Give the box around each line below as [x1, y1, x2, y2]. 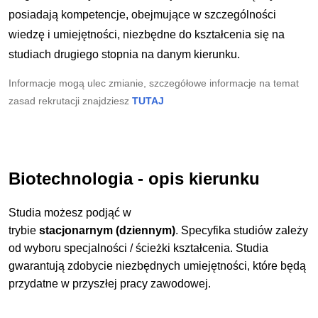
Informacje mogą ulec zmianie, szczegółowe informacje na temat [9, 77, 300, 89]
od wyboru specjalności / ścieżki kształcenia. [9, 242, 236, 255]
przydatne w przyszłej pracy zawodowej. [9, 278, 212, 290]
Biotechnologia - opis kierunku [9, 169, 261, 189]
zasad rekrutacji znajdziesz [9, 94, 133, 106]
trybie [9, 224, 40, 237]
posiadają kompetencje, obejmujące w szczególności [9, 8, 277, 21]
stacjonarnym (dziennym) [39, 224, 176, 237]
